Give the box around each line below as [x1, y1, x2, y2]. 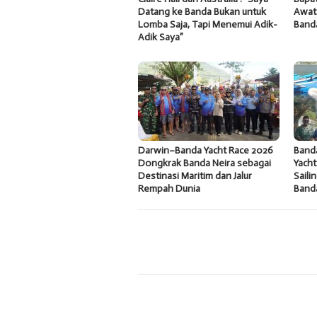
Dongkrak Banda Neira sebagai [138, 156, 271, 169]
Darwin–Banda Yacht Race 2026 [138, 144, 273, 156]
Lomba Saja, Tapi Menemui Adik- [138, 18, 277, 30]
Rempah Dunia [138, 182, 200, 195]
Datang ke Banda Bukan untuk [138, 5, 266, 18]
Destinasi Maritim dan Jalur [138, 169, 252, 182]
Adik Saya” [138, 30, 183, 43]
